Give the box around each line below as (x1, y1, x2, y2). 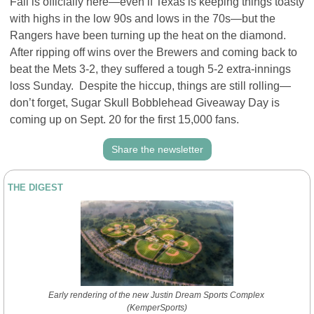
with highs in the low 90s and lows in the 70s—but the (10, 13, 275, 25)
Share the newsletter (111, 144, 203, 155)
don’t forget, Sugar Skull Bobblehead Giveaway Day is (10, 97, 280, 109)
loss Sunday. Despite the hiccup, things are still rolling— (10, 80, 291, 92)
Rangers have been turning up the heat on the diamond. (10, 29, 286, 41)
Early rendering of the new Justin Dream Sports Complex (48, 290, 264, 301)
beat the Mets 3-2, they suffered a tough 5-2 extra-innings (10, 63, 291, 75)
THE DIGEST (8, 182, 63, 193)
